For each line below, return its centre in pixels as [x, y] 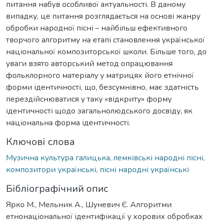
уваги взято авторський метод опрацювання [89, 63]
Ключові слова [40, 142]
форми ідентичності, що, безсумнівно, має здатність [102, 87]
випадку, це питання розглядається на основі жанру [103, 16]
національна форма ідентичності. [68, 123]
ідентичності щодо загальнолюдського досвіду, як [99, 111]
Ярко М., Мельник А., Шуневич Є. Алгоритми [89, 204]
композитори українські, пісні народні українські [97, 169]
